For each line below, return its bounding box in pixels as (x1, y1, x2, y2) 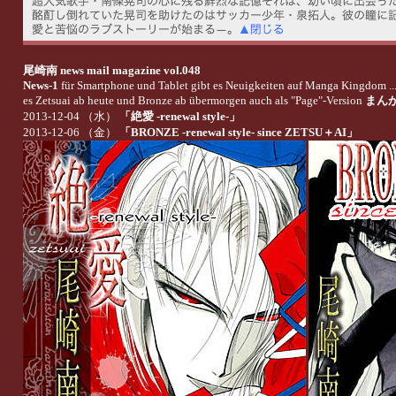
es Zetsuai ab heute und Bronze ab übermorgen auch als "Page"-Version (22, 93, 365, 107)
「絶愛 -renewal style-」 (118, 109, 240, 123)
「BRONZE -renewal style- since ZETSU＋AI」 (118, 125, 358, 139)
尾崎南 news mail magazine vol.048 (22, 63, 201, 77)
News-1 (22, 78, 58, 92)
